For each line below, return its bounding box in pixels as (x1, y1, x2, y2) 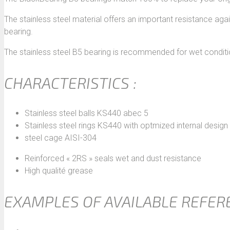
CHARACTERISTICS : (4, 73, 137, 92)
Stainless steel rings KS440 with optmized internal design (25, 121, 228, 131)
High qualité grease (25, 166, 93, 176)
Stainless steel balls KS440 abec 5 (25, 108, 148, 119)
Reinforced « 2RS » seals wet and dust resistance (25, 154, 201, 164)
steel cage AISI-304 (25, 133, 97, 143)
